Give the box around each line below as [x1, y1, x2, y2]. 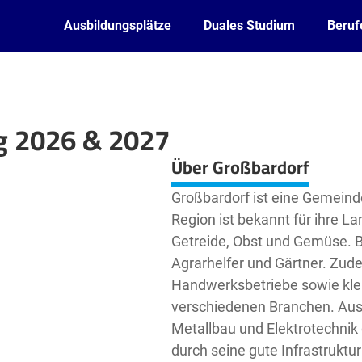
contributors [117, 144, 167, 157]
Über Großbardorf [170, 150, 309, 184]
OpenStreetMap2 [50, 144, 118, 157]
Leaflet [7, 144, 35, 157]
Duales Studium [204, 18, 295, 33]
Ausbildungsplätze [64, 18, 171, 33]
